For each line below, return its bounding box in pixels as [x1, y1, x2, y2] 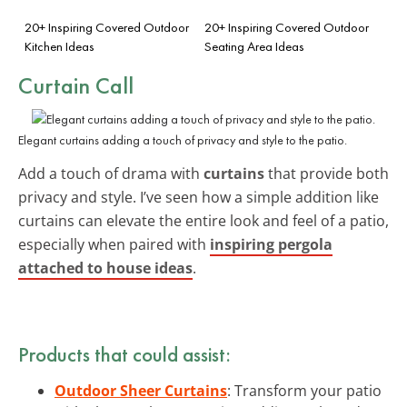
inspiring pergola [210, 233, 333, 254]
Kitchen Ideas [25, 37, 94, 55]
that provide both [264, 163, 389, 184]
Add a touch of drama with [18, 163, 203, 184]
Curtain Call [18, 69, 134, 101]
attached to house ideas [18, 257, 193, 278]
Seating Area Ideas [204, 37, 304, 55]
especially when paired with [18, 233, 210, 254]
